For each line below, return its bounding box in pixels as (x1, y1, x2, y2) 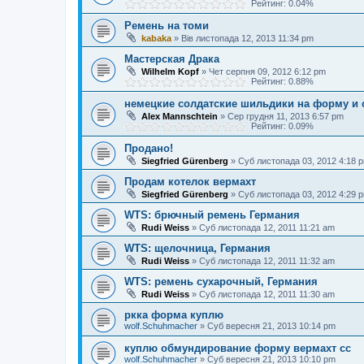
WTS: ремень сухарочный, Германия (124, 275, 318, 288)
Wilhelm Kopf (141, 67, 199, 76)
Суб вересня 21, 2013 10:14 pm (207, 321, 336, 331)
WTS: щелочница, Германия (124, 242, 271, 254)
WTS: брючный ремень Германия (124, 209, 300, 221)
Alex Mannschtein (141, 111, 218, 121)
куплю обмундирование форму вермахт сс (124, 342, 351, 354)
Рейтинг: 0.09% (246, 121, 314, 131)
